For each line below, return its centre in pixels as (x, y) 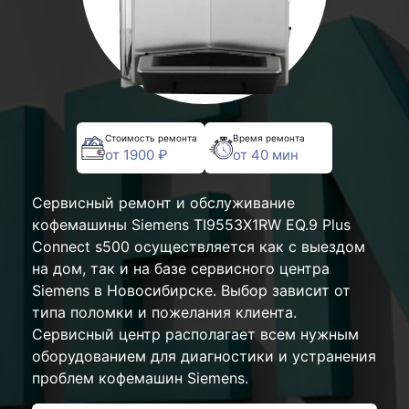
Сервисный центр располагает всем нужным (195, 334)
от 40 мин (266, 154)
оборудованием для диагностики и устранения (204, 356)
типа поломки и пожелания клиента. (164, 312)
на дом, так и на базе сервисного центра (181, 268)
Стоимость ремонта (151, 137)
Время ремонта (269, 137)
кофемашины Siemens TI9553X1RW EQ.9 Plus (191, 225)
